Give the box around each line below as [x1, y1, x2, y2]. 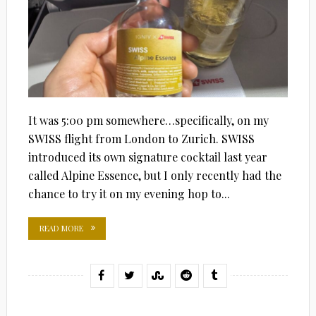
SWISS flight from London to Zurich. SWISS [28, 130, 255, 146]
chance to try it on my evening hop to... [28, 186, 230, 201]
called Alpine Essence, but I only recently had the [28, 167, 281, 183]
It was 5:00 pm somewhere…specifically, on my [28, 112, 269, 128]
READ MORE [39, 222, 83, 233]
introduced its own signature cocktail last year [28, 149, 267, 164]
